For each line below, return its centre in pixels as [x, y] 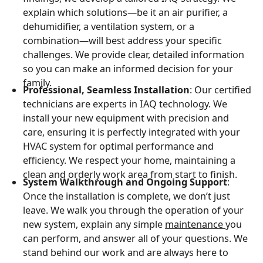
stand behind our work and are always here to [126, 252]
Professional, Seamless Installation [107, 90]
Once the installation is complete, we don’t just [127, 196]
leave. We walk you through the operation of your [134, 210]
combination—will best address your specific [123, 40]
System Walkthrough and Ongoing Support [125, 182]
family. [38, 82]
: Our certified [221, 90]
